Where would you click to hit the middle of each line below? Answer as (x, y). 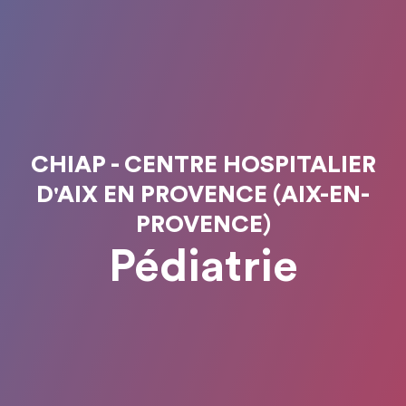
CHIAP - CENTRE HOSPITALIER (203, 165)
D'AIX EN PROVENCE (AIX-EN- (203, 195)
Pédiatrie (203, 267)
